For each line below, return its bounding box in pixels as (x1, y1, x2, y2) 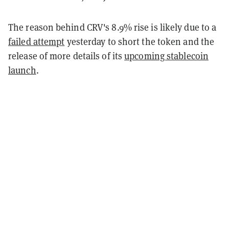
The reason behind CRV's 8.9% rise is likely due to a (8, 21, 217, 33)
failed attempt (8, 35, 65, 48)
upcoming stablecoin (124, 50, 209, 62)
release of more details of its (8, 50, 125, 62)
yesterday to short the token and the (64, 35, 215, 48)
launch (8, 64, 36, 76)
